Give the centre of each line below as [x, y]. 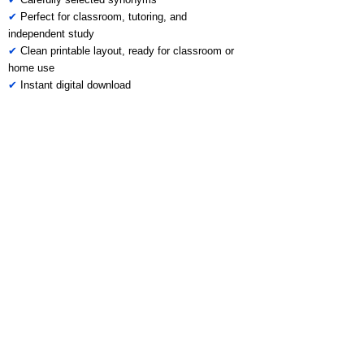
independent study [51, 34]
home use [31, 68]
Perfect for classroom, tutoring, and [102, 17]
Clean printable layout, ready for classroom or [126, 51]
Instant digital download [76, 85]
